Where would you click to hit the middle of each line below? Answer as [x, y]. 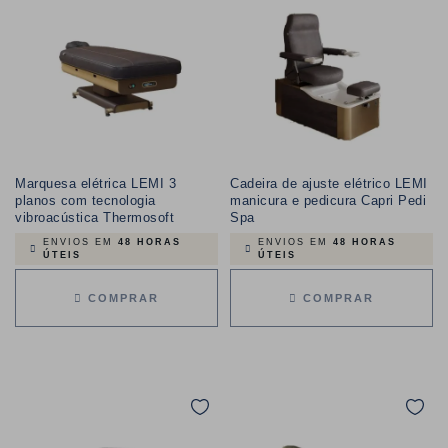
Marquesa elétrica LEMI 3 [95, 183]
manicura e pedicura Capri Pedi [328, 200]
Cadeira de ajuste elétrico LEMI [329, 183]
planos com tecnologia [85, 200]
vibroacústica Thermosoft [94, 217]
